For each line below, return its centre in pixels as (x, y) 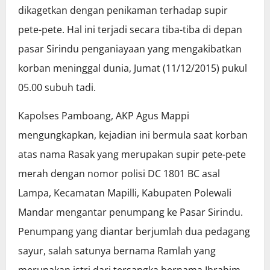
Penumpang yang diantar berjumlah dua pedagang (134, 232)
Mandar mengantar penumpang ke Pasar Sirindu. (130, 212)
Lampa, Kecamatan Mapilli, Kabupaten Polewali (125, 193)
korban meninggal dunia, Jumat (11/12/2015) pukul (133, 68)
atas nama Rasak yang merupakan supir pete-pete (132, 155)
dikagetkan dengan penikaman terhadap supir (123, 11)
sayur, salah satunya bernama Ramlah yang (117, 251)
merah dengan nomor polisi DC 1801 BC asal (119, 174)
